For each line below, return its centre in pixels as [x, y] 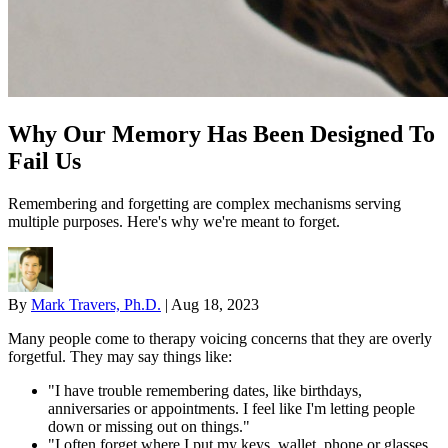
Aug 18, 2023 [215, 304]
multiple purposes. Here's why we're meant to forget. [174, 221]
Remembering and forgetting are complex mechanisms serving [204, 203]
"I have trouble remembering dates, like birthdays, [205, 390]
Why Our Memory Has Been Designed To [221, 133]
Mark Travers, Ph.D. [96, 304]
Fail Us [44, 160]
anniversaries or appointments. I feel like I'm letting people [231, 408]
